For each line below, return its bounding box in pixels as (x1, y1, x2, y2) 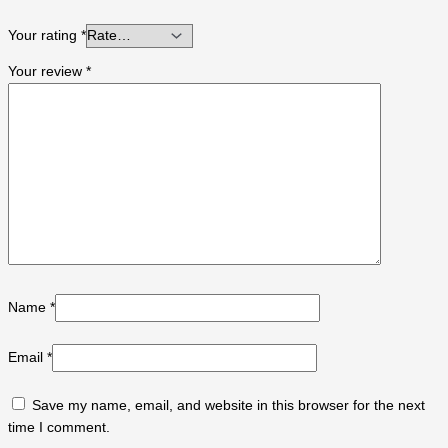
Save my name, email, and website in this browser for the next (32, 397, 425, 413)
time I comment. (8, 419, 110, 435)
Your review (8, 64, 86, 80)
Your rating (8, 27, 81, 43)
